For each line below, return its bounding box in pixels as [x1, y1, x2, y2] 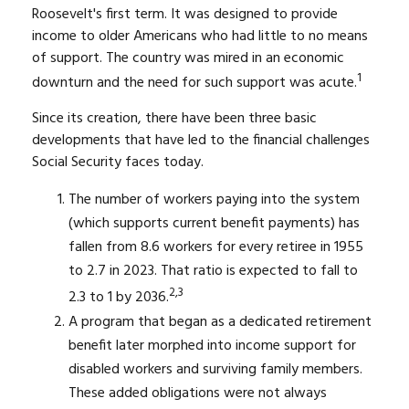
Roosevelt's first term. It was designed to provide [32, 3, 338, 26]
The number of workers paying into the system [68, 188, 360, 213]
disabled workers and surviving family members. [68, 357, 362, 382]
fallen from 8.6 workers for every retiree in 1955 [68, 236, 363, 260]
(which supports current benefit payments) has [68, 212, 360, 236]
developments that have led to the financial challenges [32, 129, 370, 153]
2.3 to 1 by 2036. [68, 286, 169, 310]
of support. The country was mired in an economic [32, 47, 344, 70]
